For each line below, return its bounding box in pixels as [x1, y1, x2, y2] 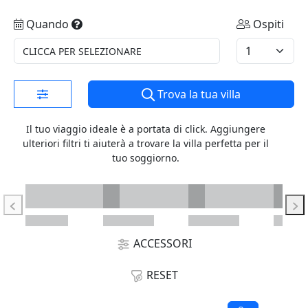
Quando [26, 16, 69, 32]
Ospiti [253, 16, 284, 32]
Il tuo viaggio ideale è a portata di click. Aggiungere [26, 122, 265, 135]
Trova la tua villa [157, 87, 241, 102]
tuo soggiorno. [112, 151, 179, 164]
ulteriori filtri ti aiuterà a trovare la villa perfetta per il [23, 137, 269, 150]
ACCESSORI [130, 236, 192, 251]
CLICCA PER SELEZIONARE [23, 45, 142, 58]
